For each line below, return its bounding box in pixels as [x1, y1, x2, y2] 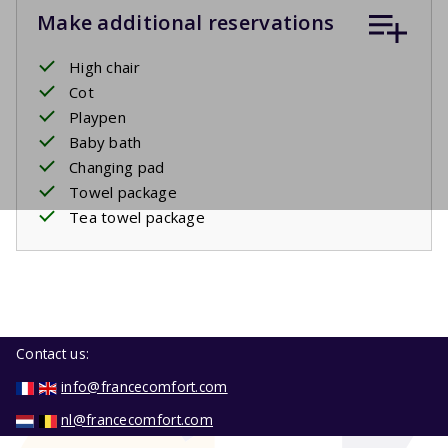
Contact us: [16, 344, 90, 364]
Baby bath [69, 131, 142, 152]
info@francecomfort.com [61, 377, 228, 397]
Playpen [69, 106, 127, 127]
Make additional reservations [37, 8, 335, 36]
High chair [69, 56, 140, 77]
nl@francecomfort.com [61, 410, 214, 430]
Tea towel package [69, 206, 206, 227]
